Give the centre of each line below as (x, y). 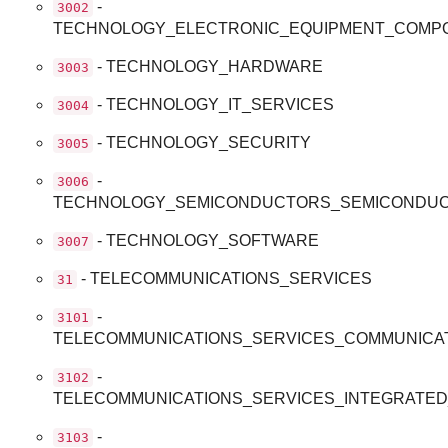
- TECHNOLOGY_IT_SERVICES (214, 104)
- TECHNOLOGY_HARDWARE (208, 66)
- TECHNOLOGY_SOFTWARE (206, 240)
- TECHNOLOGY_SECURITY (202, 142)
